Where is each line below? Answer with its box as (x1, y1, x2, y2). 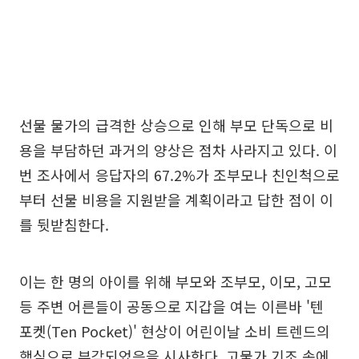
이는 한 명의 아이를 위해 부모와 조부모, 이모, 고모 (19, 271, 332, 292)
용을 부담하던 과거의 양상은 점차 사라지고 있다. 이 (19, 139, 337, 160)
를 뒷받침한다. (19, 214, 109, 235)
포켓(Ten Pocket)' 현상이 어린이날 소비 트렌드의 (19, 321, 330, 341)
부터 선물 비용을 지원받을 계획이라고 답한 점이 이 (19, 189, 333, 210)
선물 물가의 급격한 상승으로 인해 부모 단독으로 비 (19, 115, 333, 135)
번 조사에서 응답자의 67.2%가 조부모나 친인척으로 (19, 164, 340, 185)
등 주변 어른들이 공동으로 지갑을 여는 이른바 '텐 (19, 296, 324, 317)
